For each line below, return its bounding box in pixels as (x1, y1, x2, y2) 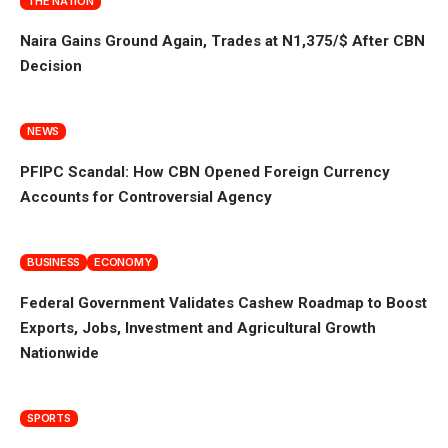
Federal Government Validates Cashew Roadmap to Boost (20, 294, 427, 313)
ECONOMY (94, 255, 152, 270)
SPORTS (27, 411, 71, 426)
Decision (20, 57, 82, 76)
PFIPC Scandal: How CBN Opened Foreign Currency (20, 163, 390, 182)
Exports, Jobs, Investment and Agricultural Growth (20, 319, 376, 338)
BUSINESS (27, 255, 80, 270)
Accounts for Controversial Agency (20, 188, 272, 207)
